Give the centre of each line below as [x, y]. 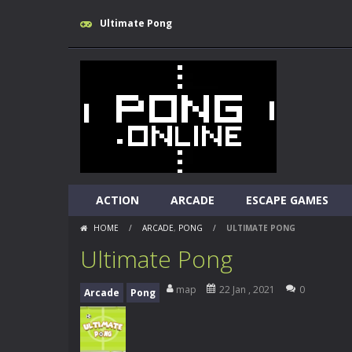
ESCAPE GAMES [287, 200]
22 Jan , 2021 [247, 290]
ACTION [117, 200]
